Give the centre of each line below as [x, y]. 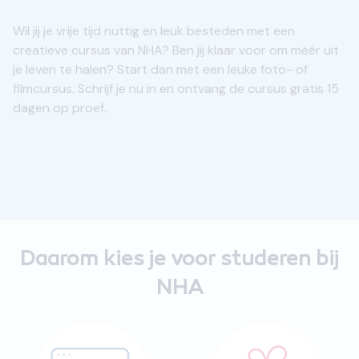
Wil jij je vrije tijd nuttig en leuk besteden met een [154, 31]
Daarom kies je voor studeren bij [179, 260]
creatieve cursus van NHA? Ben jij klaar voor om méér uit [176, 50]
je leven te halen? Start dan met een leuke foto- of [160, 69]
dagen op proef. [60, 108]
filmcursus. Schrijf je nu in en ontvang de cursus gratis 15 [176, 89]
